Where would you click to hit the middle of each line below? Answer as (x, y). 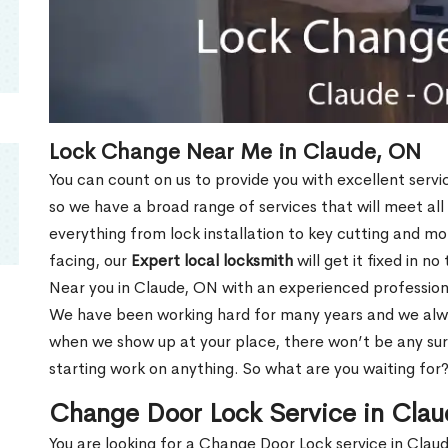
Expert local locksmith (212, 260)
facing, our (90, 260)
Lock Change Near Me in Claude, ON (235, 151)
